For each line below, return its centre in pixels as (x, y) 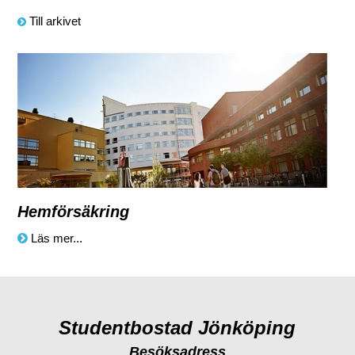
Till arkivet (55, 21)
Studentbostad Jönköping (177, 327)
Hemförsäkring (73, 211)
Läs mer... (56, 238)
